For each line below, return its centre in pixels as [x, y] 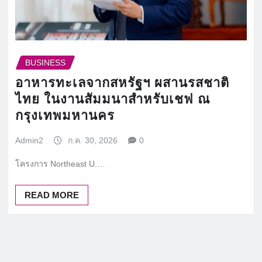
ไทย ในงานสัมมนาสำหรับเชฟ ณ [113, 99]
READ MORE [52, 195]
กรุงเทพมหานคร [65, 116]
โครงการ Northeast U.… [60, 164]
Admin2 [29, 141]
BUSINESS [45, 62]
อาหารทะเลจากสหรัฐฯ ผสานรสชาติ [122, 83]
